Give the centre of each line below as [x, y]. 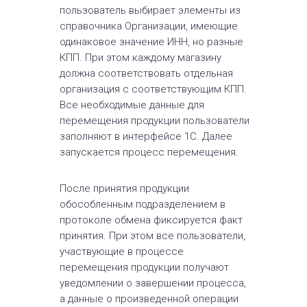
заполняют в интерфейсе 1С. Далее [146, 136]
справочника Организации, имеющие [149, 26]
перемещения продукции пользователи [155, 121]
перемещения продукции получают [144, 267]
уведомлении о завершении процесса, [153, 283]
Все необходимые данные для [132, 105]
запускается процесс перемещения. [149, 152]
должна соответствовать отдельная [146, 73]
